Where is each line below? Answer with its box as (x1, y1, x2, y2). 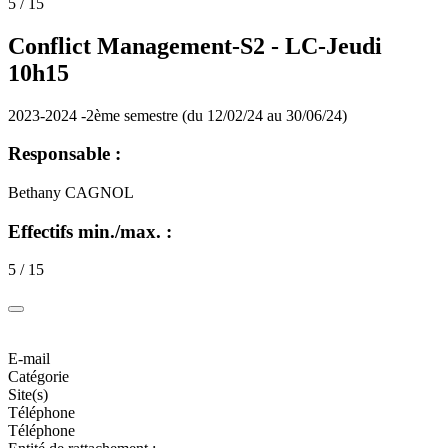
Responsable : (8, 143, 121, 165)
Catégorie (8, 368, 69, 386)
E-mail (8, 350, 50, 368)
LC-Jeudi (285, 32, 382, 59)
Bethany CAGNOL (8, 183, 134, 201)
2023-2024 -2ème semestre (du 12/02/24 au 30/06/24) (8, 106, 347, 124)
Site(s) (8, 386, 48, 404)
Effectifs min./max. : (8, 220, 172, 242)
